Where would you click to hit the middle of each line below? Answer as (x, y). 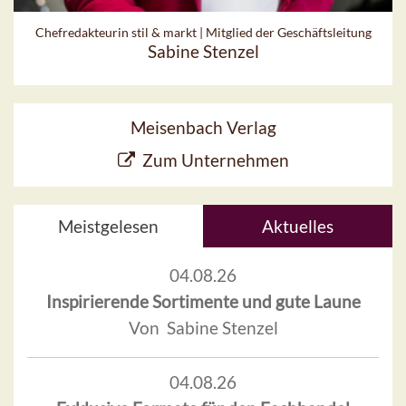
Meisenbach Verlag (203, 127)
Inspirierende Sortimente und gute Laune (203, 301)
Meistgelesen (108, 226)
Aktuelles (298, 226)
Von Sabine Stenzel (203, 327)
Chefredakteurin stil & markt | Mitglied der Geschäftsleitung (203, 32)
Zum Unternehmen (215, 159)
